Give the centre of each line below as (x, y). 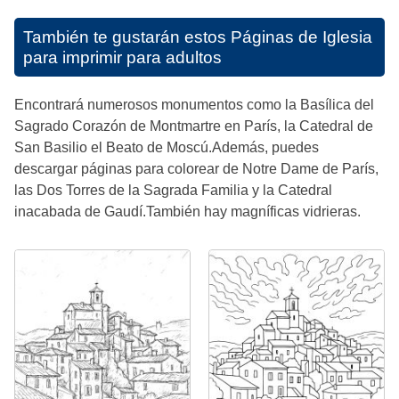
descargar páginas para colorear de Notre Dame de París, (196, 169)
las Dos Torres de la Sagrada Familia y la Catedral (173, 191)
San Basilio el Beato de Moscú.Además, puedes (167, 148)
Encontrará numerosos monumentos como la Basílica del (194, 105)
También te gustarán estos (127, 37)
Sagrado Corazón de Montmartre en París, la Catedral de (194, 126)
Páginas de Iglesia (301, 37)
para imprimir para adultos (122, 58)
